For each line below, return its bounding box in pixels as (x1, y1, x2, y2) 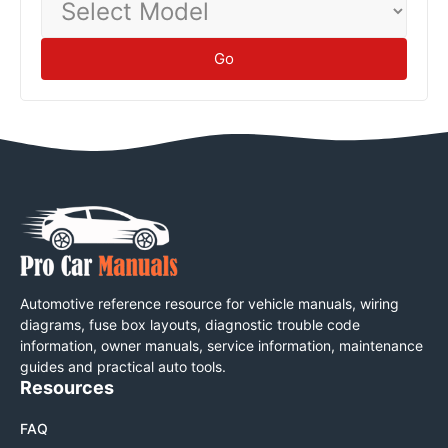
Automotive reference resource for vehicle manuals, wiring (20, 294, 399, 312)
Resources (20, 376, 114, 398)
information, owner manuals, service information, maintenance (20, 336, 423, 354)
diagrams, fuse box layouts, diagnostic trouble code (20, 315, 360, 333)
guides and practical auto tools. (20, 357, 226, 375)
